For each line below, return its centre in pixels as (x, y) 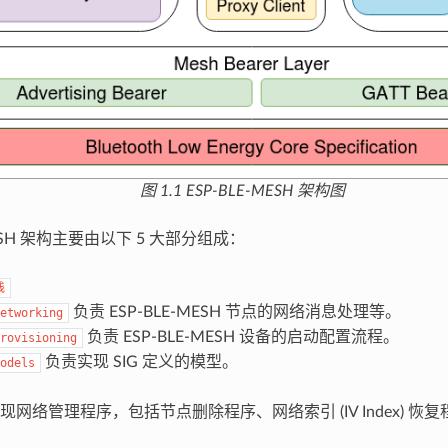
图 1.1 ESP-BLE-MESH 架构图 (242, 191)
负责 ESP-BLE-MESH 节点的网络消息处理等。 (234, 312)
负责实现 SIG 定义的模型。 (139, 362)
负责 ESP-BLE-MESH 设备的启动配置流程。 (240, 337)
